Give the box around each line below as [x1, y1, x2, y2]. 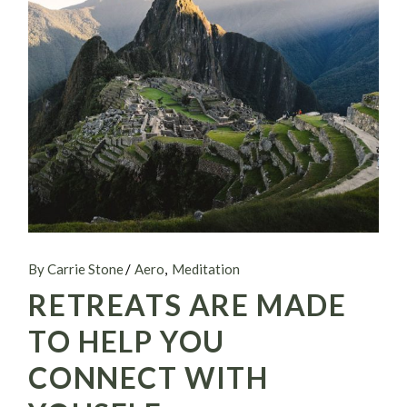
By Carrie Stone [28, 260, 124, 277]
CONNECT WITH [28, 359, 269, 395]
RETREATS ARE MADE [28, 286, 347, 323]
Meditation [172, 260, 241, 277]
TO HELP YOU [28, 323, 225, 359]
